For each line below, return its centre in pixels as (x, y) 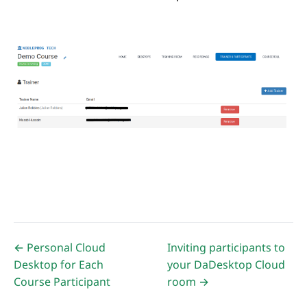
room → (188, 282)
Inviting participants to (226, 248)
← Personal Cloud (60, 248)
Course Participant (62, 282)
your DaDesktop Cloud (226, 265)
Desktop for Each (59, 265)
